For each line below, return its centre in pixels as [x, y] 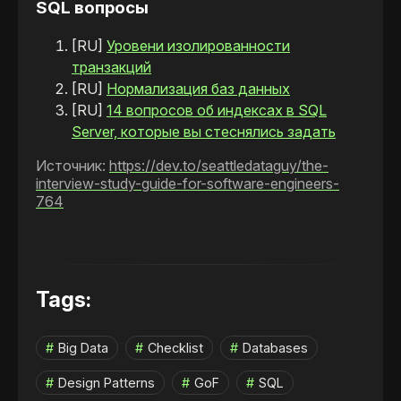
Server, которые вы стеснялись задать [204, 132]
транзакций [111, 68]
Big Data [83, 347]
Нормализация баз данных [198, 89]
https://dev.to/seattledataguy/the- [219, 166]
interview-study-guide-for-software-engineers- [188, 184]
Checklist [175, 347]
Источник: [73, 166]
